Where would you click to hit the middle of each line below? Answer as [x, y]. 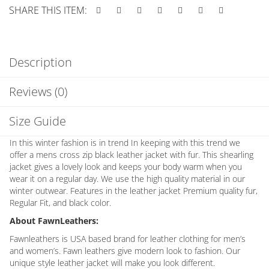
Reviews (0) [38, 91]
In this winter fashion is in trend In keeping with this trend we [125, 142]
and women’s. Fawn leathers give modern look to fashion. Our [125, 250]
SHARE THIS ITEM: [48, 10]
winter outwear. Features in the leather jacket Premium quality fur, [134, 190]
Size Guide [38, 121]
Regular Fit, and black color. [60, 202]
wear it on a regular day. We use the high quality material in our [127, 178]
